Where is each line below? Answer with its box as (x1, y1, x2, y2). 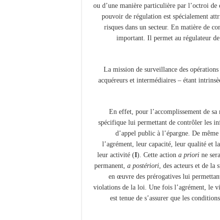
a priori (178, 151, 199, 159)
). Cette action (137, 151, 178, 159)
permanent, (94, 162, 127, 170)
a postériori (127, 162, 159, 170)
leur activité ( (97, 151, 135, 159)
